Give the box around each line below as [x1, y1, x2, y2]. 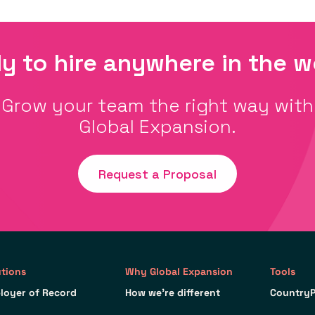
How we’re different [125, 286, 221, 300]
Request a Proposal [98, 165, 217, 182]
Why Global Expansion [125, 265, 233, 278]
